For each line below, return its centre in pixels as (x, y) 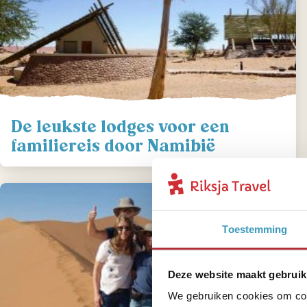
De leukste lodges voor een (120, 127)
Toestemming (255, 229)
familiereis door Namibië (113, 146)
